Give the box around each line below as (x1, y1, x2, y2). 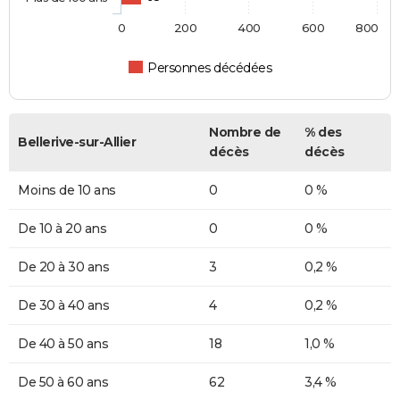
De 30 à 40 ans (18, 296, 109, 313)
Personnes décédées (147, 59, 272, 76)
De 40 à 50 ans (18, 335, 108, 352)
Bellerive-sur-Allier (18, 133, 136, 150)
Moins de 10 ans (18, 181, 116, 198)
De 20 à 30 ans (18, 258, 109, 275)
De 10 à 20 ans (18, 220, 106, 237)
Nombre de (209, 123, 281, 140)
